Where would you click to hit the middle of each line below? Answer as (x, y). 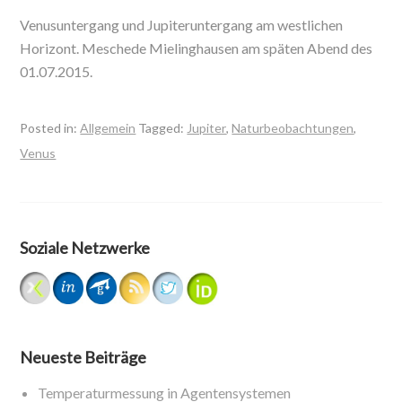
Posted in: (50, 128)
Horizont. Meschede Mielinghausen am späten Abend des (197, 48)
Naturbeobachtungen (293, 128)
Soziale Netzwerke (85, 248)
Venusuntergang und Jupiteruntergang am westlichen (182, 25)
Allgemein (108, 128)
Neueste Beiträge (83, 358)
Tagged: (163, 128)
